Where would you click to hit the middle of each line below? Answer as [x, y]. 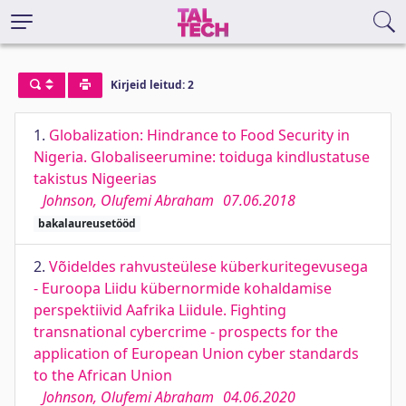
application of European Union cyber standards [196, 353]
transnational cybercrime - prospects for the [186, 332]
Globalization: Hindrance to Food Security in [199, 135]
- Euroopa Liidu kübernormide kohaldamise [183, 288]
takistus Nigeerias [95, 179]
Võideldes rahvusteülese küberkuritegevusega [208, 266]
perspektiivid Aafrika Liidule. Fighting [160, 310]
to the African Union [103, 375]
